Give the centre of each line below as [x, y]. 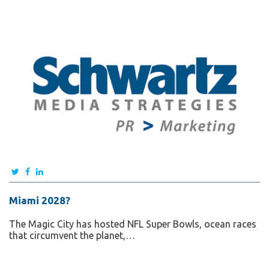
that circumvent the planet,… [72, 235]
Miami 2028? [40, 200]
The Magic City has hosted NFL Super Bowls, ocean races [133, 224]
